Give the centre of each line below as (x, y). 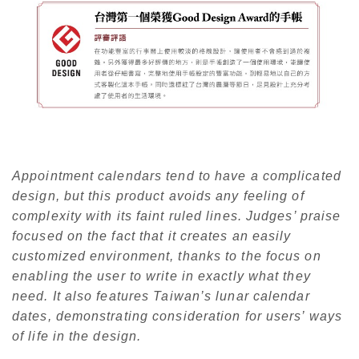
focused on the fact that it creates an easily (152, 236)
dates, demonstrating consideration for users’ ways (177, 316)
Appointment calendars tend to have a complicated (177, 175)
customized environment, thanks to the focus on (167, 256)
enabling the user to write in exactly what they (161, 276)
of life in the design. (77, 336)
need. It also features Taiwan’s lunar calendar (161, 296)
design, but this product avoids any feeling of (158, 196)
